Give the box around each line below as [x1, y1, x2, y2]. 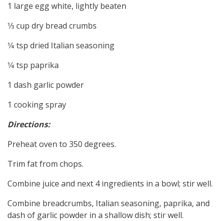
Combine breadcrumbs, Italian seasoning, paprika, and [7, 197, 210, 209]
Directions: [7, 118, 50, 130]
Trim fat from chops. [7, 158, 83, 169]
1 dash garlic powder [7, 79, 84, 90]
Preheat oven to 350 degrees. [7, 138, 116, 149]
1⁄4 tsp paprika [7, 59, 59, 71]
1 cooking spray [7, 99, 66, 110]
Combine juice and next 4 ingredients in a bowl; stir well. [7, 178, 213, 189]
